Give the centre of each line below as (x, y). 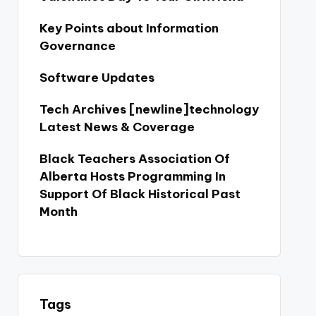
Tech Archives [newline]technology (149, 109)
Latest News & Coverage (117, 127)
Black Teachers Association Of (134, 159)
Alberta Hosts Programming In (132, 176)
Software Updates (97, 78)
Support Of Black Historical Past (140, 194)
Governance (77, 46)
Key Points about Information (129, 28)
